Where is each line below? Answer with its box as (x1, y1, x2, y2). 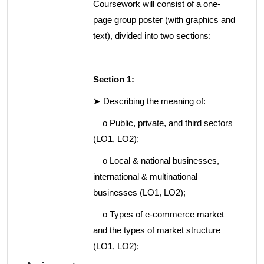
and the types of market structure (93, 225, 220, 235)
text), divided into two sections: (93, 31, 211, 41)
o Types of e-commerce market (93, 209, 224, 219)
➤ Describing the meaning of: (93, 96, 206, 106)
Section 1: (93, 74, 134, 84)
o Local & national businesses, (93, 156, 219, 166)
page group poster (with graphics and (93, 15, 235, 25)
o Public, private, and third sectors (93, 118, 233, 128)
